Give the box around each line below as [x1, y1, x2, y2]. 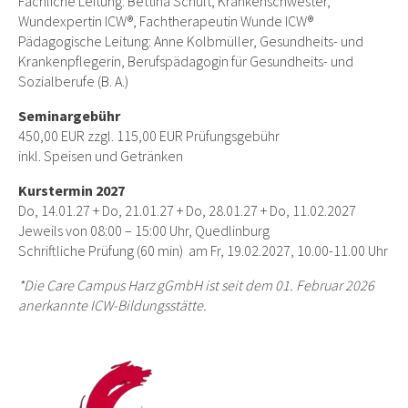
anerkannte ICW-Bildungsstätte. [18, 296, 209, 314]
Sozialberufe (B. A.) [18, 72, 128, 90]
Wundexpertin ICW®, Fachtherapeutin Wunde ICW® [18, 12, 313, 30]
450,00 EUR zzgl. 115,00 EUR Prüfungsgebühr [18, 127, 280, 145]
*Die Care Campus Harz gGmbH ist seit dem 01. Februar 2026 [18, 276, 374, 294]
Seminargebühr [18, 107, 120, 125]
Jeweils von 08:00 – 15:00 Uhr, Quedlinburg [18, 221, 270, 240]
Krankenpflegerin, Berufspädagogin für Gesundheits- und [18, 52, 353, 70]
